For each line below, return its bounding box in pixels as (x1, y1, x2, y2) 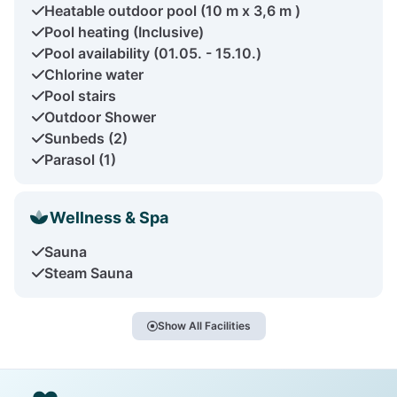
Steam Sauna (44, 263, 133, 282)
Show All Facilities (157, 318, 251, 332)
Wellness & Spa (50, 207, 168, 227)
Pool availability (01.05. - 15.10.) (44, 43, 261, 62)
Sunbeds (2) (44, 128, 128, 147)
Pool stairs (44, 86, 116, 105)
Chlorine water (44, 65, 144, 83)
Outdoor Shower (44, 107, 156, 126)
